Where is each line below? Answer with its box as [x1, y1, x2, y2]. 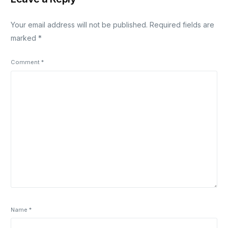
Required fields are [150, 20, 215, 29]
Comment [11, 59, 42, 66]
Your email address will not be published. [11, 20, 148, 29]
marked [11, 34, 39, 42]
